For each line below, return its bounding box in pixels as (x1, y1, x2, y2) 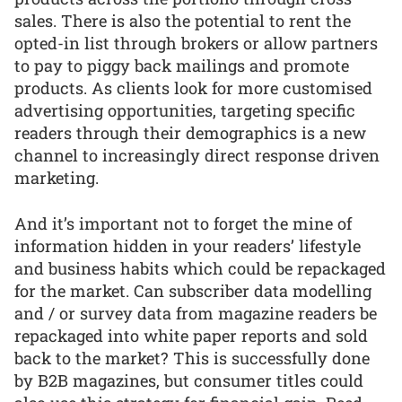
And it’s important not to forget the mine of (14, 212, 352, 234)
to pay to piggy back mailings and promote (14, 55, 349, 77)
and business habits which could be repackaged (14, 257, 386, 279)
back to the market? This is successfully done (14, 346, 370, 369)
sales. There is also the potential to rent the (14, 10, 351, 32)
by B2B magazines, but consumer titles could (14, 369, 363, 391)
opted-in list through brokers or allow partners (14, 32, 378, 55)
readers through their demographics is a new (14, 122, 366, 144)
